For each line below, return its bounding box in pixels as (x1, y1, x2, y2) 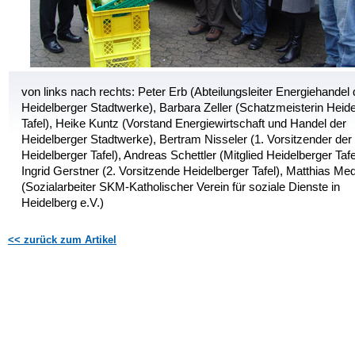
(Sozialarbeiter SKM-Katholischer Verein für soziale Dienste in (21, 180, 340, 193)
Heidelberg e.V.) (21, 196, 104, 209)
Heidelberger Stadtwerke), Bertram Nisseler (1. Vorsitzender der (21, 132, 352, 146)
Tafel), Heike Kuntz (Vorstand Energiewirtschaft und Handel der (21, 116, 346, 130)
